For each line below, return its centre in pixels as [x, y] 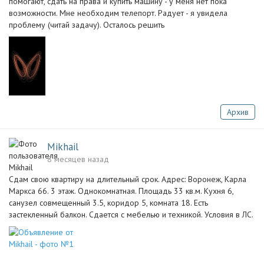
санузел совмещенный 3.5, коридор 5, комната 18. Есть [108, 203]
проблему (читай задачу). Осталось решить [87, 25]
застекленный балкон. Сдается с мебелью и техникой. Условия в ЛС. [131, 214]
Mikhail [63, 147]
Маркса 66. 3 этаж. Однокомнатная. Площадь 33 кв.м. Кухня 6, [121, 191]
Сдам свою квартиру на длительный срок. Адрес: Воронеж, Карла [128, 179]
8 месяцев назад [78, 159]
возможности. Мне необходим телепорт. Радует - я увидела [118, 13]
